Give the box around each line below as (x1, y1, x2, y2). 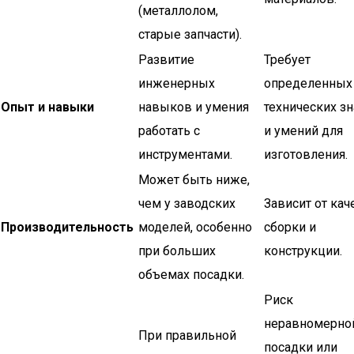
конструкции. (264, 243, 342, 258)
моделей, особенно (138, 220, 252, 235)
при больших (138, 243, 216, 258)
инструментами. (138, 147, 232, 162)
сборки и (264, 220, 316, 235)
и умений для (264, 123, 343, 138)
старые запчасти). (138, 27, 242, 42)
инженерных (138, 76, 215, 91)
